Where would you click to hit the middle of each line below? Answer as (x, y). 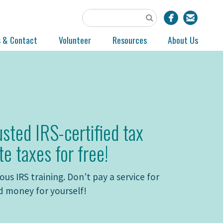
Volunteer (75, 40)
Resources (129, 40)
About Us (183, 40)
